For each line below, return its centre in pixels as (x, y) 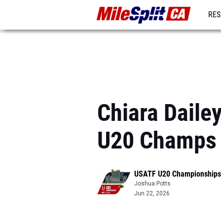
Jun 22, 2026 (152, 193)
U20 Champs (157, 140)
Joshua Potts (152, 184)
